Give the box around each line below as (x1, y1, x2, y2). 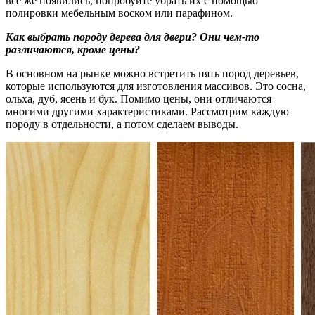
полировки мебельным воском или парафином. (6, 6, 233, 19)
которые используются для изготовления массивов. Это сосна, (6, 79, 306, 92)
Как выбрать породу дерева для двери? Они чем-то (6, 30, 259, 43)
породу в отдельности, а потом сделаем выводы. (6, 117, 238, 130)
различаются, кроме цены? (6, 43, 140, 56)
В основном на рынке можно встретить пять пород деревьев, (6, 67, 299, 79)
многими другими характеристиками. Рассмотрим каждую (6, 105, 289, 117)
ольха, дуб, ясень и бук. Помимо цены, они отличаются (6, 92, 271, 105)
